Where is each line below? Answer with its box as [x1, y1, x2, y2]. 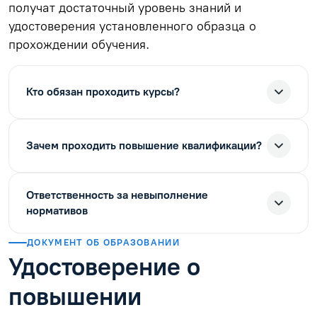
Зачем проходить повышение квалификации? [26, 138, 262, 152]
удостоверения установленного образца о [8, 18, 256, 33]
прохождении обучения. [8, 36, 149, 52]
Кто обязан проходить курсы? [26, 84, 180, 98]
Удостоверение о [8, 251, 200, 282]
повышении [8, 281, 142, 311]
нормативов [26, 203, 88, 217]
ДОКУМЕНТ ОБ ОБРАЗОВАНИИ [27, 236, 180, 248]
